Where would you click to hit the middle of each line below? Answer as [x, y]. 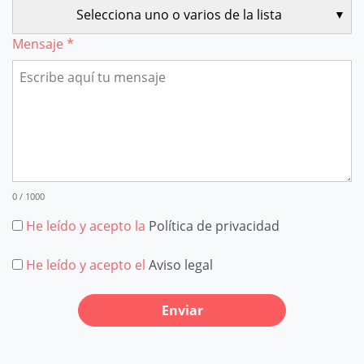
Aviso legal [181, 265]
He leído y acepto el [86, 265]
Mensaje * [43, 44]
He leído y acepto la [86, 226]
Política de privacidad [214, 226]
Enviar [182, 310]
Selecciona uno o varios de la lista [179, 15]
